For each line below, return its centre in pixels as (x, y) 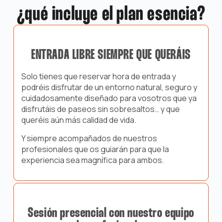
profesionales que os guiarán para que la (95, 149)
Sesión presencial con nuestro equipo (111, 214)
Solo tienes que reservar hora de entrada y (98, 77)
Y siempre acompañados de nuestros (89, 139)
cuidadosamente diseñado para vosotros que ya (109, 98)
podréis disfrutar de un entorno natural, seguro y (109, 87)
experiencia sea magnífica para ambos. (92, 160)
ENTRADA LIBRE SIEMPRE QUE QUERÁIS (111, 55)
